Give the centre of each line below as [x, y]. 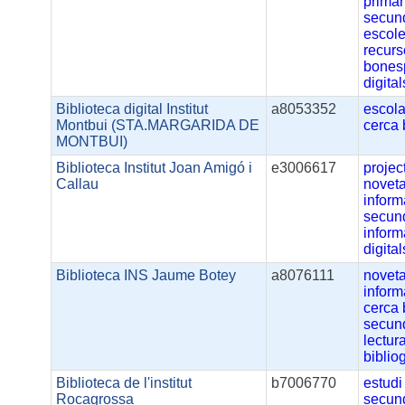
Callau [78, 184]
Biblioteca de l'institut [124, 383]
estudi [383, 383]
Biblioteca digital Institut [132, 109]
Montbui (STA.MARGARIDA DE [158, 126]
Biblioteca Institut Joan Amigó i [155, 168]
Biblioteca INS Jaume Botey [146, 276]
